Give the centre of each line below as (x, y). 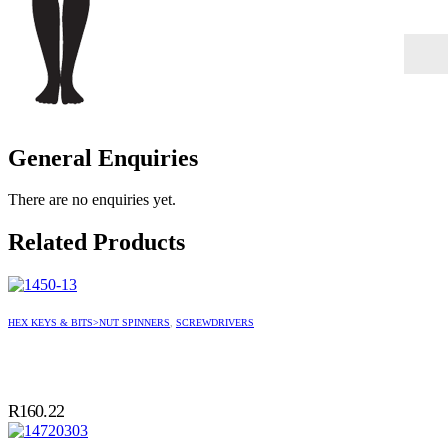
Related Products (96, 242)
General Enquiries (103, 157)
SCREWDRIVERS (215, 323)
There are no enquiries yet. (92, 200)
